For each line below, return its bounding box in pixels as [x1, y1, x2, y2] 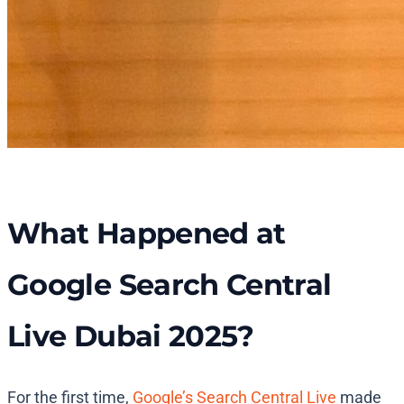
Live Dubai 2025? [7, 318, 254, 354]
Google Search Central [7, 267, 332, 303]
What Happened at [7, 216, 286, 252]
